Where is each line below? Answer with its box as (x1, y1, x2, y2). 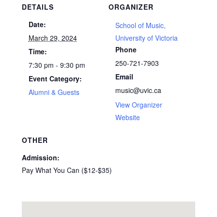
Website (115, 112, 140, 123)
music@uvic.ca (115, 85, 161, 95)
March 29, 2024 (28, 33, 77, 43)
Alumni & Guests (28, 87, 79, 97)
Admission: (21, 153, 60, 163)
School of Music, (115, 20, 166, 31)
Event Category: (28, 74, 82, 84)
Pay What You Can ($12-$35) (21, 165, 112, 175)
